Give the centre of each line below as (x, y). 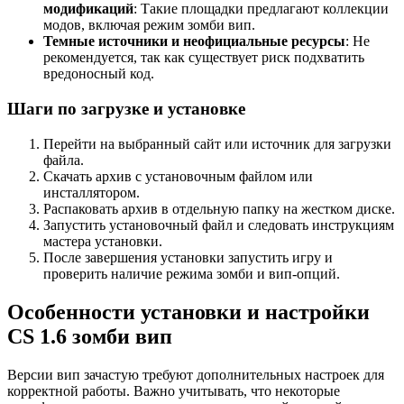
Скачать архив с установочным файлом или (178, 176)
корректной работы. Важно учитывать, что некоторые (174, 390)
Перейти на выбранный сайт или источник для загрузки (217, 143)
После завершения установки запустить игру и (188, 257)
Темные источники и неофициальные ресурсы (194, 41)
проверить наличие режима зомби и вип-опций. (192, 273)
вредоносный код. (99, 74)
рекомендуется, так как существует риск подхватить (204, 58)
